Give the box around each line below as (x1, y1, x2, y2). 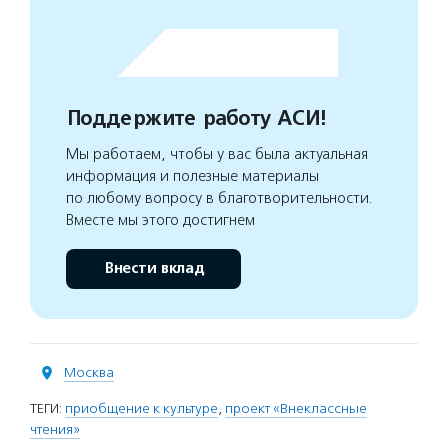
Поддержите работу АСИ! (66, 106, 325, 131)
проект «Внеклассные (225, 400, 367, 417)
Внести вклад (103, 259, 204, 278)
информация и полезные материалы (66, 167, 319, 185)
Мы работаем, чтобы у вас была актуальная (66, 145, 368, 163)
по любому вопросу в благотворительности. (66, 189, 373, 207)
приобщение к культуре (65, 400, 218, 417)
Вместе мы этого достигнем (66, 211, 255, 229)
